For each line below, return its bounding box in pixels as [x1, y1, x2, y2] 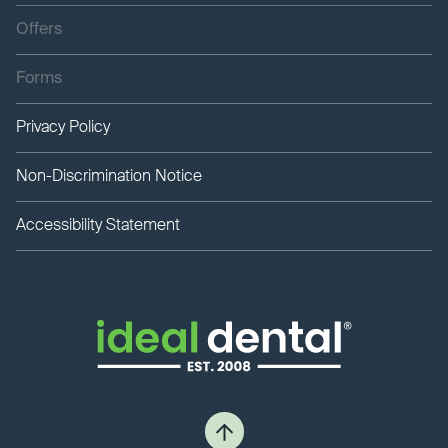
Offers [16, 22, 62, 39]
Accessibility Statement [16, 218, 180, 235]
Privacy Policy [16, 120, 110, 137]
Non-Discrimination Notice [16, 169, 202, 186]
